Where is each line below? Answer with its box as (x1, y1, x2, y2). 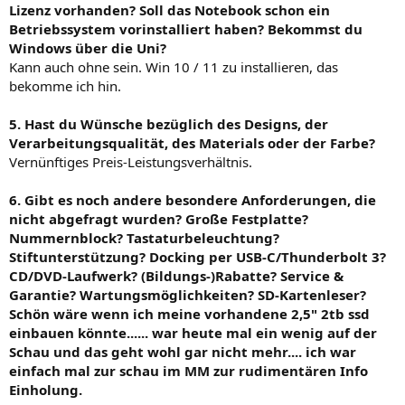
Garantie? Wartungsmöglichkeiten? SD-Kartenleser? (9, 285, 366, 304)
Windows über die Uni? (9, 38, 166, 57)
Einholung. (9, 380, 82, 399)
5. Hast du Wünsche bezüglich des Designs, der (9, 114, 328, 133)
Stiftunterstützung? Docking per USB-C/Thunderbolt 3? (9, 247, 386, 266)
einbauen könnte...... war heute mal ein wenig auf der (9, 323, 377, 342)
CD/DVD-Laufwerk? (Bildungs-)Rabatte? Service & (9, 266, 344, 285)
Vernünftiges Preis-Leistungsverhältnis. (9, 152, 252, 171)
